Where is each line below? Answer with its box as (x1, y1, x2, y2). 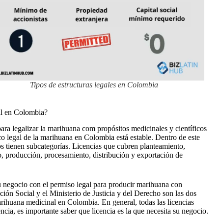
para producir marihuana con (93, 180, 182, 189)
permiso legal (50, 180, 91, 189)
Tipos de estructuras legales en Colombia (29, 81, 158, 89)
